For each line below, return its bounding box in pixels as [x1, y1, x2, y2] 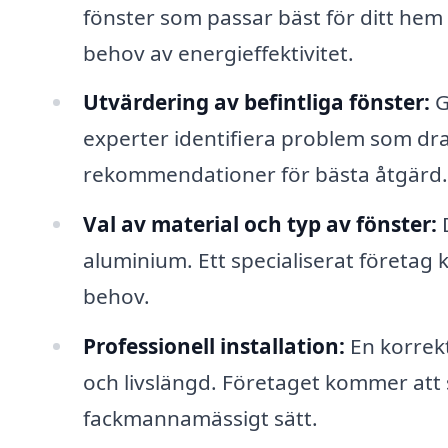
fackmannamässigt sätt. [82, 404, 318, 433]
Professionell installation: [82, 332, 345, 361]
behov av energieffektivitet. [82, 38, 354, 67]
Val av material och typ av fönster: [82, 210, 437, 239]
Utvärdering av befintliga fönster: [82, 88, 430, 117]
